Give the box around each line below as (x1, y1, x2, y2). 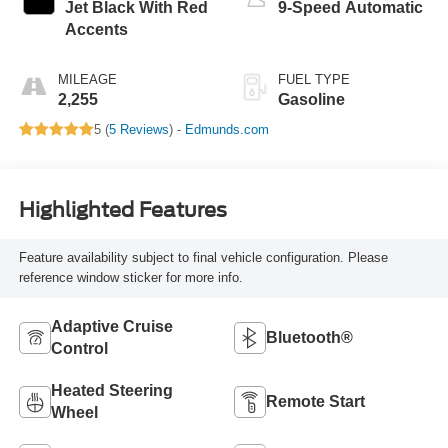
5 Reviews (108, 121, 169, 137)
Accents (64, 20, 128, 38)
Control (50, 340, 108, 358)
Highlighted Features (18, 197, 227, 222)
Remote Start (266, 393, 365, 411)
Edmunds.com (184, 121, 269, 137)
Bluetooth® (266, 329, 353, 347)
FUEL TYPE (278, 71, 350, 87)
